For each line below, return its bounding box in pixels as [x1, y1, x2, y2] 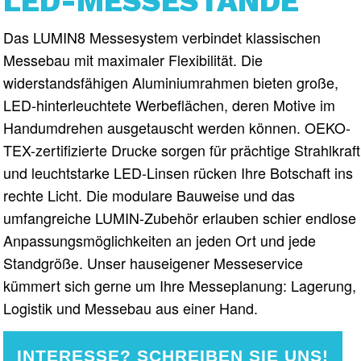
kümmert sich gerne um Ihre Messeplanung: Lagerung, [3, 275, 357, 297]
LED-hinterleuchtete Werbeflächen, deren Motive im [3, 94, 336, 116]
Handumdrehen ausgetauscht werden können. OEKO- [3, 117, 351, 139]
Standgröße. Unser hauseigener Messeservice [3, 252, 304, 274]
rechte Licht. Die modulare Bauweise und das [3, 185, 296, 206]
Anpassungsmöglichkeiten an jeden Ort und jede [3, 230, 317, 251]
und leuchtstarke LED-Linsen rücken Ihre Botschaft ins [3, 162, 354, 184]
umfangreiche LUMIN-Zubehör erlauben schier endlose [3, 207, 357, 229]
